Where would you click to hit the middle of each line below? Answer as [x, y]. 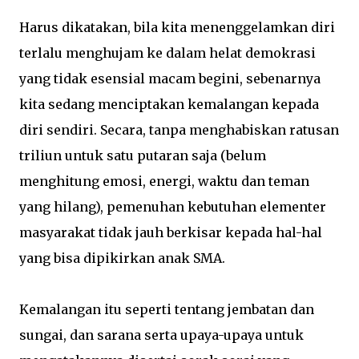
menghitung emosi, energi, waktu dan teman [164, 181]
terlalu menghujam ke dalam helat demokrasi [167, 53]
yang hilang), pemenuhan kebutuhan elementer [173, 207]
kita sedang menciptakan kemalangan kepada [169, 104]
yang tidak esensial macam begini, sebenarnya [170, 79]
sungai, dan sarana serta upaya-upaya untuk [161, 335]
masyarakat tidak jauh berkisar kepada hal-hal [171, 232]
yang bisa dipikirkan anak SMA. [122, 258]
